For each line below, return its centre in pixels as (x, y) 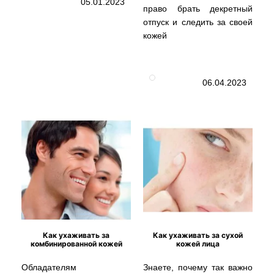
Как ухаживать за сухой (198, 235)
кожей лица (198, 243)
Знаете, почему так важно (198, 267)
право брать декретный (198, 8)
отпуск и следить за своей (198, 22)
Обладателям (49, 267)
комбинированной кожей (76, 243)
